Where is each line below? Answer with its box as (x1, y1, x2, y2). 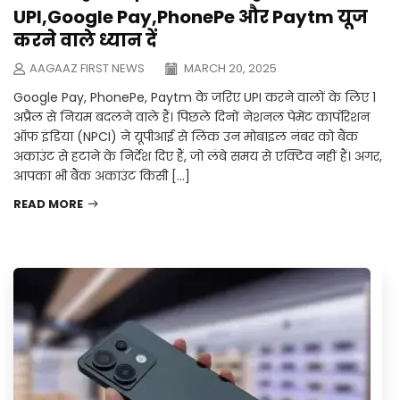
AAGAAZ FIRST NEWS (29, 60, 145, 78)
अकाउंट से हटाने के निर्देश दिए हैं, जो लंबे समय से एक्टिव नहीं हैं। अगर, (13, 147, 382, 166)
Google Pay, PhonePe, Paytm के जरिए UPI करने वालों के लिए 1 (13, 88, 376, 107)
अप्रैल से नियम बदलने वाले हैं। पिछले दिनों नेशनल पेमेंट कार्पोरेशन (13, 108, 370, 127)
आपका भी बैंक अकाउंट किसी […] (13, 167, 190, 186)
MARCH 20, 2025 (181, 60, 277, 78)
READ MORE (13, 196, 83, 213)
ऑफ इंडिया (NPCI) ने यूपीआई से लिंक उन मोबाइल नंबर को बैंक (13, 128, 358, 146)
